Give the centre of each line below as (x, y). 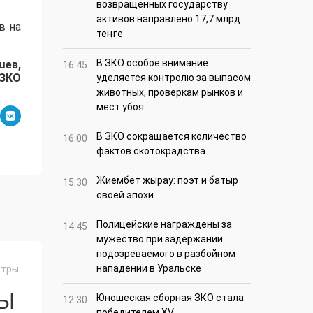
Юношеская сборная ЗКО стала (170, 298)
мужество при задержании (160, 239)
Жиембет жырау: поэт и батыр (167, 181)
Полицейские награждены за (164, 225)
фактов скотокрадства (151, 151)
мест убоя (120, 107)
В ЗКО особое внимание (152, 63)
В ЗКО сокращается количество (172, 137)
